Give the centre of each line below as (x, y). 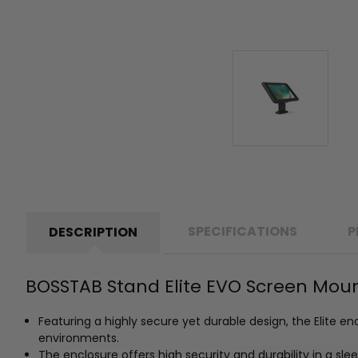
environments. (79, 338)
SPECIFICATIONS (243, 231)
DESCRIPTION (93, 232)
